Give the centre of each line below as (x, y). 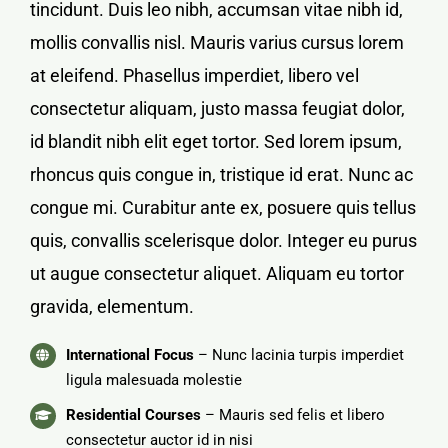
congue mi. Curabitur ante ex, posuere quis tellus (223, 207)
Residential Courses (133, 415)
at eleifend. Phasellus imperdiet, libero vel (194, 75)
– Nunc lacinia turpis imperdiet (299, 354)
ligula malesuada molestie (154, 379)
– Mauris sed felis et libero (293, 415)
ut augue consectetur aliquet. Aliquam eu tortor (217, 273)
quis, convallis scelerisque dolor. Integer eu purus (223, 240)
